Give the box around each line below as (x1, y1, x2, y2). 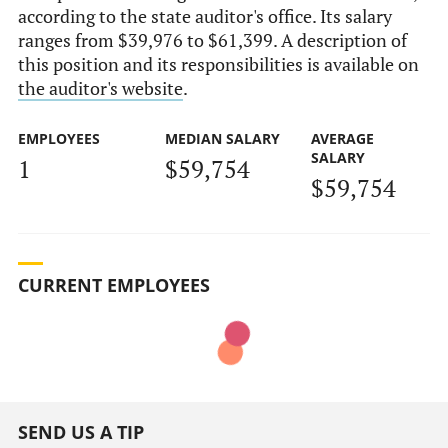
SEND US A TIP (17, 419, 144, 444)
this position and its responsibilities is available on (17, 53, 419, 77)
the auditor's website (17, 77, 183, 101)
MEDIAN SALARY (164, 129, 280, 149)
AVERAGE (311, 129, 375, 149)
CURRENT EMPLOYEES (17, 273, 210, 298)
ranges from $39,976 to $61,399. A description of (17, 29, 407, 53)
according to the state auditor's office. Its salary (17, 5, 392, 29)
